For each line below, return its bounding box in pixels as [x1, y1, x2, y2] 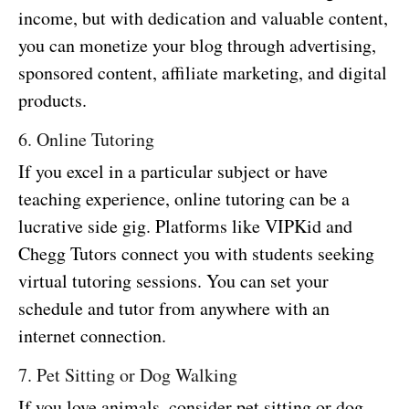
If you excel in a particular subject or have [18, 158, 328, 184]
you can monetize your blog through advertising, [18, 32, 376, 58]
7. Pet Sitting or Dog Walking [18, 362, 237, 387]
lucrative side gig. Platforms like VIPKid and [18, 213, 352, 238]
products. [18, 87, 87, 112]
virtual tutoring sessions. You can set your [18, 267, 329, 293]
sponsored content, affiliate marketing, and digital [18, 59, 387, 85]
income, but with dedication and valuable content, [18, 5, 388, 30]
